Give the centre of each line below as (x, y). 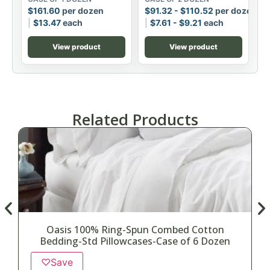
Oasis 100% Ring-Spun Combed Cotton (135, 230)
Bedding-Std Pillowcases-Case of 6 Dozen (135, 241)
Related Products (135, 120)
